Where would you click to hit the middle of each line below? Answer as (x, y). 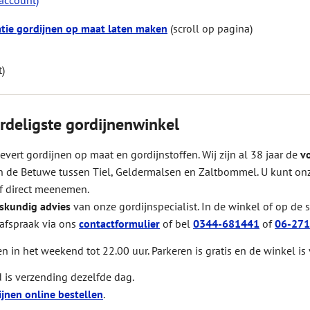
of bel (176, 224)
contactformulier (119, 224)
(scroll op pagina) (210, 29)
